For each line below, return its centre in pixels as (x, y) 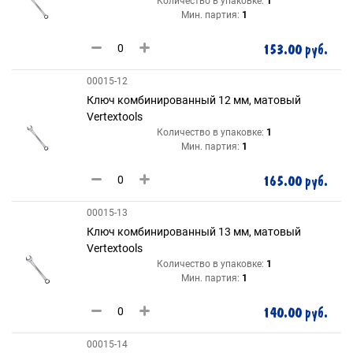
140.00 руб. (295, 313)
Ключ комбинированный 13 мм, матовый (194, 232)
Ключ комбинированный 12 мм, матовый (194, 100)
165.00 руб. (295, 182)
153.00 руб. (295, 50)
